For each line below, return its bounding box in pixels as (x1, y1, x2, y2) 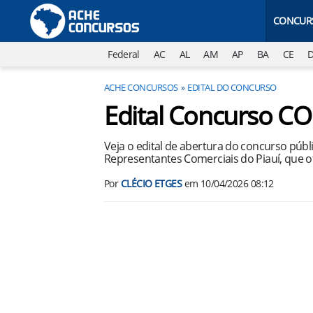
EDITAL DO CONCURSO (187, 81, 277, 94)
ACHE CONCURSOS (104, 81, 178, 94)
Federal (108, 48, 140, 61)
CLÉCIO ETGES (120, 177, 182, 190)
